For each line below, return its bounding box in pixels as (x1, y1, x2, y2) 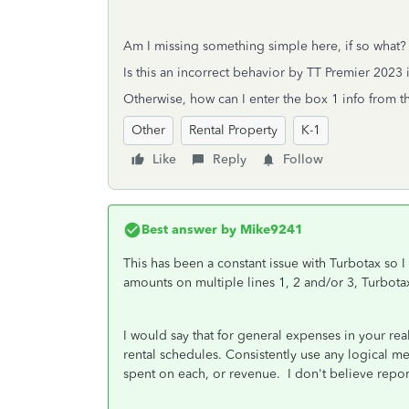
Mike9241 (236, 222, 303, 237)
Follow (283, 152, 323, 167)
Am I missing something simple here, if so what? (123, 38, 406, 54)
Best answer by (142, 222, 236, 237)
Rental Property (189, 122, 278, 138)
